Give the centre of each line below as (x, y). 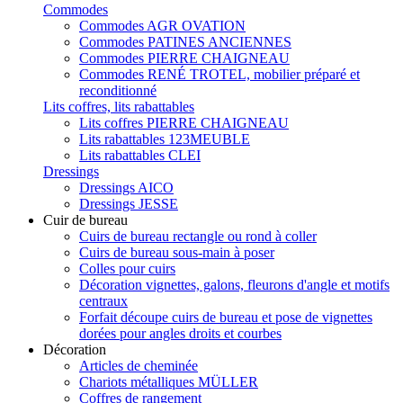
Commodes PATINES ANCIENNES (185, 41)
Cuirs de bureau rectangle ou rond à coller (198, 236)
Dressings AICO (126, 187)
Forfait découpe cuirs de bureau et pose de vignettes (226, 317)
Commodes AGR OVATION (162, 25)
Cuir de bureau (85, 219)
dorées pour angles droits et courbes (180, 333)
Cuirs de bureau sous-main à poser (177, 252)
